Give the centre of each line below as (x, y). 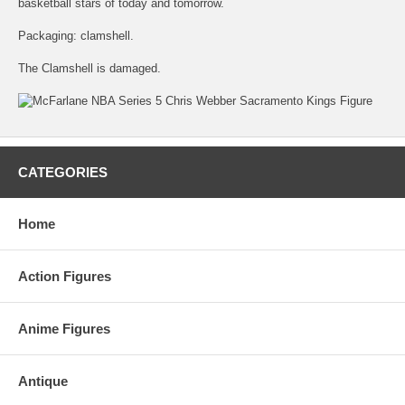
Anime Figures (64, 328)
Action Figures (65, 276)
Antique (43, 381)
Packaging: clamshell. (76, 35)
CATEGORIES (63, 172)
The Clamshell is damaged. (89, 68)
